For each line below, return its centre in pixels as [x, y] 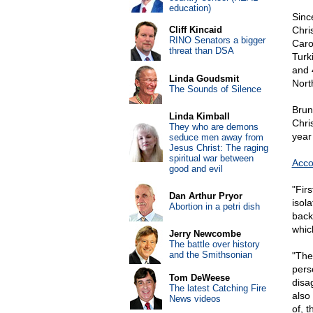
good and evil [196, 169]
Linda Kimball [199, 116]
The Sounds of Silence [215, 89]
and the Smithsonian [210, 255]
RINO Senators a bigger [217, 40]
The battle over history [214, 244]
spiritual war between [211, 158]
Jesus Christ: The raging [218, 148]
